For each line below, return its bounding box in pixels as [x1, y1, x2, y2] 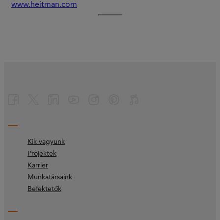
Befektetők [27, 186, 61, 193]
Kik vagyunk [27, 138, 65, 146]
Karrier [27, 162, 48, 169]
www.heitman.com [11, 1, 77, 9]
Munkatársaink [27, 174, 72, 181]
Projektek [27, 150, 56, 158]
